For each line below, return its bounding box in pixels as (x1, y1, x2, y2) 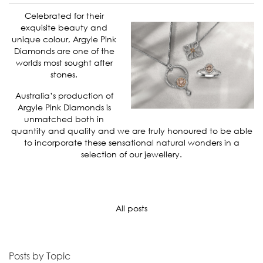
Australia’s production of (15, 90, 113, 100)
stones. (50, 69, 77, 79)
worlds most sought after (15, 58, 113, 68)
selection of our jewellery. (81, 149, 182, 159)
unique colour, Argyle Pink (12, 34, 116, 44)
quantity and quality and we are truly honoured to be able (11, 125, 252, 136)
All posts (116, 203, 147, 214)
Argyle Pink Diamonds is (17, 102, 111, 112)
